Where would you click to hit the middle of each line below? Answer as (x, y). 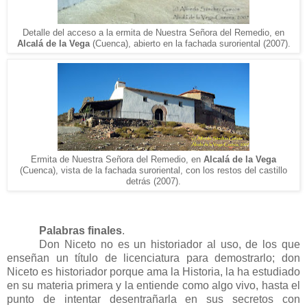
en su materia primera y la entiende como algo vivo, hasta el (153, 285)
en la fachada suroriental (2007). (225, 43)
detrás (140, 181)
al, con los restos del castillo (230, 170)
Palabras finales (81, 230)
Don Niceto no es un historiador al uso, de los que (170, 244)
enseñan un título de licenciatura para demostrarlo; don (153, 258)
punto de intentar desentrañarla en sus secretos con (153, 299)
